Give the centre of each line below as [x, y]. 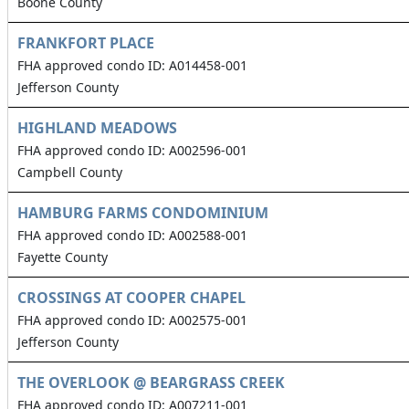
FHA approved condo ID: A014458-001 [132, 66]
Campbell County [70, 173]
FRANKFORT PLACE [86, 43]
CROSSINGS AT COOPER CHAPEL [131, 298]
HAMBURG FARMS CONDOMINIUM [143, 213]
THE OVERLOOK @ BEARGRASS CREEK [151, 383]
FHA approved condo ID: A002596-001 [132, 151]
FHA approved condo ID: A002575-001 [132, 320]
